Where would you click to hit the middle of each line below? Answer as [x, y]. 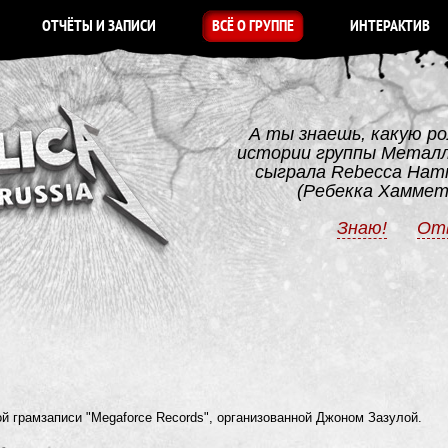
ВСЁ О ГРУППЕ [253, 26]
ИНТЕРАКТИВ [390, 26]
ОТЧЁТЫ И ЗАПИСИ [99, 26]
